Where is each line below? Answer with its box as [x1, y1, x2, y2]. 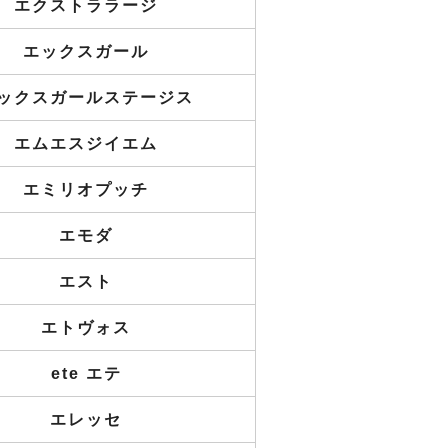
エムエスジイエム [14, 135, 158, 152]
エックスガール [23, 43, 149, 60]
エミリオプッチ [23, 181, 149, 198]
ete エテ [50, 365, 122, 382]
